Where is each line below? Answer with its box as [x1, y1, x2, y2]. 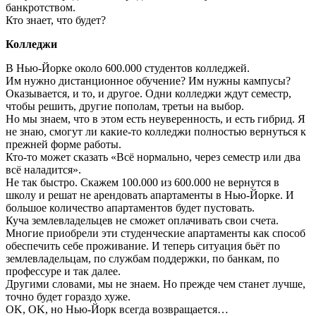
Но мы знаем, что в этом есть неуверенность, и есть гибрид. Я [6, 113, 305, 126]
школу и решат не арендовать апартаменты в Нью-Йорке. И [6, 189, 294, 202]
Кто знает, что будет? [6, 14, 106, 27]
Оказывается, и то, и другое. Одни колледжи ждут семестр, [6, 87, 291, 100]
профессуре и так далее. [6, 265, 121, 278]
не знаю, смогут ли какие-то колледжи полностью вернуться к [6, 126, 306, 138]
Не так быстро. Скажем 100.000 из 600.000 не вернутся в [6, 176, 279, 189]
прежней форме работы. [6, 138, 121, 151]
